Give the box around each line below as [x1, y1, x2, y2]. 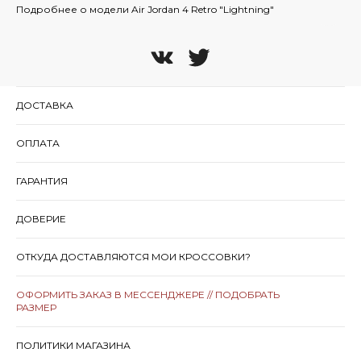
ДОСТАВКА [16, 98, 73, 111]
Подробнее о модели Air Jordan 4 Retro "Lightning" [16, 2, 274, 15]
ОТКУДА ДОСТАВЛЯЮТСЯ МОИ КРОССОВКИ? [16, 250, 251, 263]
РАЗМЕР [16, 301, 56, 313]
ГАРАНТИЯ [16, 174, 68, 187]
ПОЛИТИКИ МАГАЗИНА [16, 338, 131, 351]
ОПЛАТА [16, 136, 60, 149]
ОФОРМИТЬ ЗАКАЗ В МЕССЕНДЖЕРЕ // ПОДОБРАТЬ [16, 288, 280, 301]
